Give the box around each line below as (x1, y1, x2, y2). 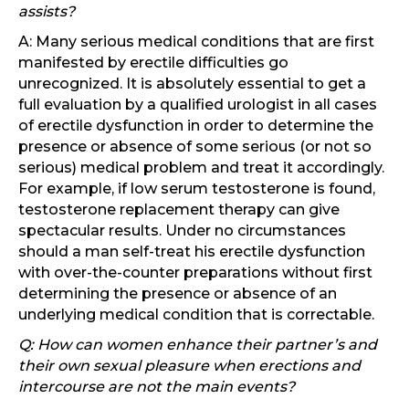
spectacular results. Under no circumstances (18, 222, 346, 240)
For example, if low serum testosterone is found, (18, 180, 375, 198)
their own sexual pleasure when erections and (18, 357, 361, 375)
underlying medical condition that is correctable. (18, 306, 374, 324)
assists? (18, 3, 75, 21)
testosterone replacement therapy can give (18, 201, 340, 219)
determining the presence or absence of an (18, 285, 337, 303)
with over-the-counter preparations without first (18, 264, 372, 282)
